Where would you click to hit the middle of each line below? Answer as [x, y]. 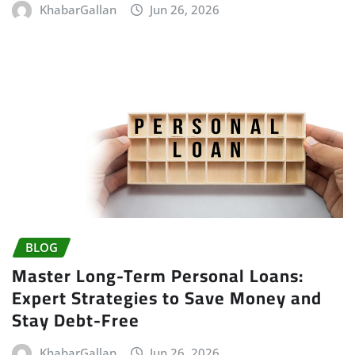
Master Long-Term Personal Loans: [158, 276]
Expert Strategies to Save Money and [167, 298]
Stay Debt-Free [76, 321]
